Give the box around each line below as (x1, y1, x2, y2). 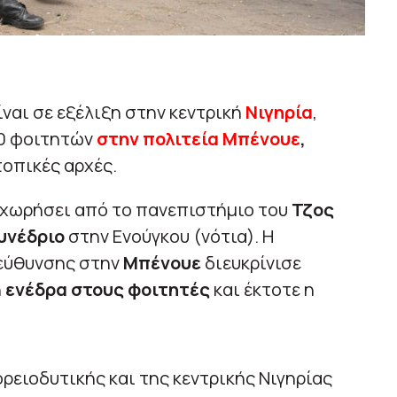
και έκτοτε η (209, 277, 315, 302)
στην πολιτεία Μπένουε (96, 127, 300, 152)
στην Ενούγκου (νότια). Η (64, 224, 274, 249)
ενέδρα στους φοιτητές (4, 277, 210, 302)
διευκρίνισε (204, 251, 301, 276)
